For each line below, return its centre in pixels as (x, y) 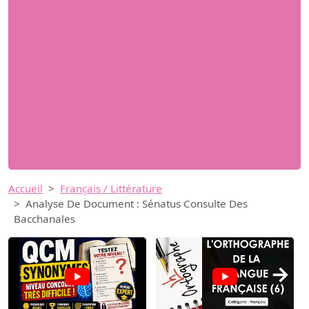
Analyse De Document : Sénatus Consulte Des (137, 204)
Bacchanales (44, 219)
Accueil (26, 189)
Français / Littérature (111, 189)
